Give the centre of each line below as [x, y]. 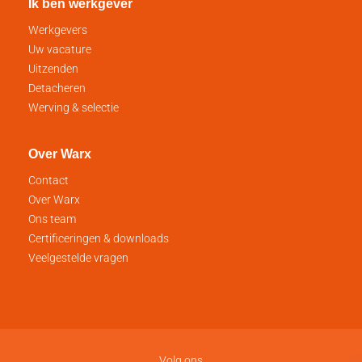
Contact [48, 181]
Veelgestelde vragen [78, 258]
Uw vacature [60, 50]
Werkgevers [58, 30]
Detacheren [57, 88]
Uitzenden [53, 69]
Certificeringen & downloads [99, 239]
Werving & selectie [74, 108]
